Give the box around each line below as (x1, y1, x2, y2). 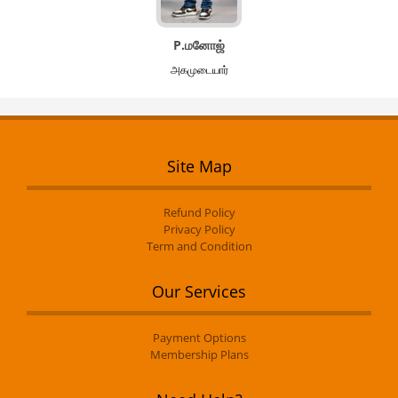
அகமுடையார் (170, 62, 228, 77)
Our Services (152, 281, 246, 302)
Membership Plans (149, 346, 249, 362)
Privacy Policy (163, 221, 235, 237)
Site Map (166, 155, 232, 177)
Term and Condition (146, 238, 252, 254)
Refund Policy (163, 204, 235, 220)
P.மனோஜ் (173, 36, 225, 53)
